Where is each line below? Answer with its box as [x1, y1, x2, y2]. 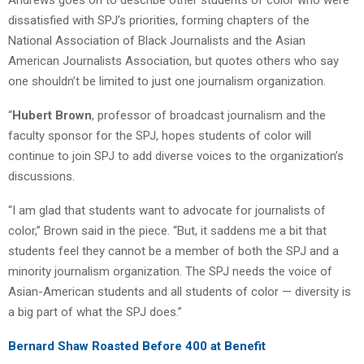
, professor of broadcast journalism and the [92, 107, 326, 123]
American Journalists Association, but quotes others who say [8, 53, 339, 68]
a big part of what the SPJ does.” [8, 304, 182, 319]
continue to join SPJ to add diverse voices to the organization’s [8, 148, 344, 163]
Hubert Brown [12, 107, 92, 123]
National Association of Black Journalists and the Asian [8, 32, 305, 48]
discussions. [8, 168, 75, 184]
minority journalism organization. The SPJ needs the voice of [8, 263, 332, 279]
